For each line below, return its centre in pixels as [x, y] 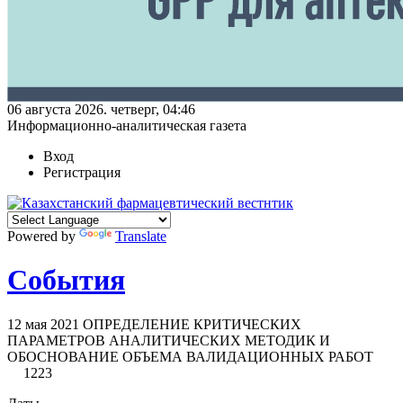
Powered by [43, 236]
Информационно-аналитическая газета [127, 125]
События [66, 280]
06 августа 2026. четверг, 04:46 [101, 109]
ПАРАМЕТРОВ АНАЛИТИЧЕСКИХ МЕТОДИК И [169, 340]
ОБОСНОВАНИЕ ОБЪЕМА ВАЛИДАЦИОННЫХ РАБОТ [190, 356]
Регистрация [82, 172]
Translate [141, 236]
